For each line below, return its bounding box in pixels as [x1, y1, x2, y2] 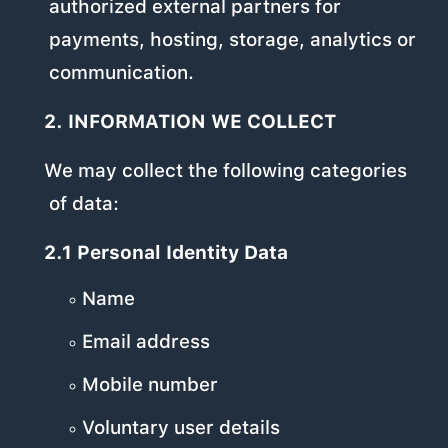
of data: [49, 192, 120, 216]
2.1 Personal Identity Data [43, 241, 288, 265]
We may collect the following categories [43, 159, 407, 183]
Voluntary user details [81, 416, 280, 440]
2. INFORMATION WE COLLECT [43, 110, 336, 134]
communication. [49, 61, 195, 85]
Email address [81, 330, 210, 354]
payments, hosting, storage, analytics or [49, 28, 417, 52]
